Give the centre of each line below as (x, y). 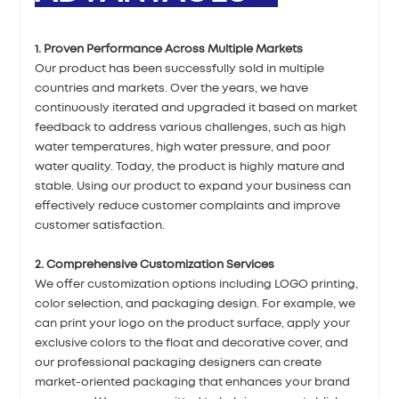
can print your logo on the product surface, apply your (193, 324)
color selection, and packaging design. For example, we (195, 305)
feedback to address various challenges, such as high (191, 128)
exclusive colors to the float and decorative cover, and (192, 344)
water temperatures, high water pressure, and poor (183, 148)
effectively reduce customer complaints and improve (188, 207)
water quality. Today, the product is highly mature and (190, 167)
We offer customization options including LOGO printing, (197, 285)
